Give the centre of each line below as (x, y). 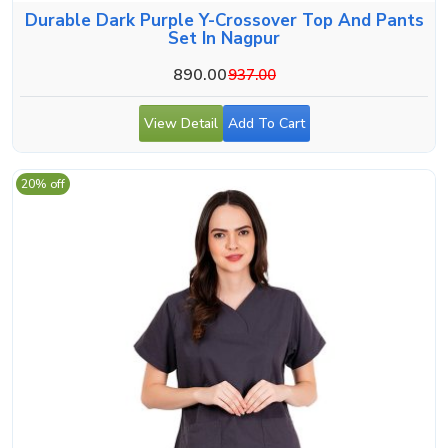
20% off (43, 183)
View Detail (180, 123)
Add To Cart (266, 123)
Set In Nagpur (224, 38)
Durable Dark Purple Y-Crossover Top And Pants (224, 20)
